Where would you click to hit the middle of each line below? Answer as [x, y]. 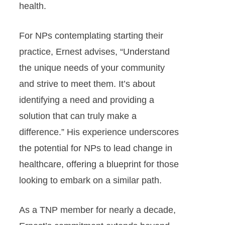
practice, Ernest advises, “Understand [94, 52]
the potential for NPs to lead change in [95, 148]
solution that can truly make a [78, 116]
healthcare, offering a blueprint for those [99, 164]
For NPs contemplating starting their [91, 36]
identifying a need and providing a [86, 100]
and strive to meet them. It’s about [87, 84]
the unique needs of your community [92, 68]
